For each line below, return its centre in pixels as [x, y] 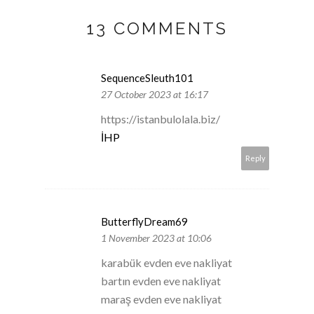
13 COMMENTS [157, 28]
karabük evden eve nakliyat [166, 262]
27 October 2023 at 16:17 [155, 94]
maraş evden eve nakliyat [161, 299]
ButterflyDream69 [144, 221]
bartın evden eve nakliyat [161, 280]
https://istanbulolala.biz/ [161, 118]
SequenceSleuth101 [147, 77]
